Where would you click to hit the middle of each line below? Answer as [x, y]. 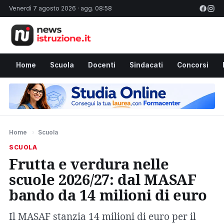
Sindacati [146, 65]
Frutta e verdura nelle [89, 163]
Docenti [102, 65]
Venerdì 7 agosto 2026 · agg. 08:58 [60, 8]
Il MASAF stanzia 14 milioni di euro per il [102, 216]
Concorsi [193, 65]
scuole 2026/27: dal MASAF [103, 179]
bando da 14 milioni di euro [108, 194]
